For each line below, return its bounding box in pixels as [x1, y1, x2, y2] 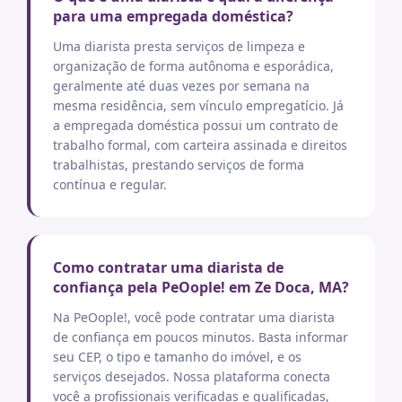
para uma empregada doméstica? [53, 6, 293, 26]
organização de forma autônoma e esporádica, [53, 57, 334, 74]
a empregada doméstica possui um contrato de [53, 117, 338, 134]
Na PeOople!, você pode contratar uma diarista [53, 309, 335, 326]
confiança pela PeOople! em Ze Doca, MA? [53, 277, 349, 297]
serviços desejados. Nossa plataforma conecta [53, 368, 330, 385]
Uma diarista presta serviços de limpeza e [53, 38, 305, 55]
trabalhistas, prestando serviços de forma [53, 156, 304, 173]
